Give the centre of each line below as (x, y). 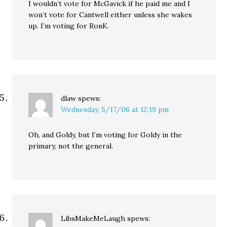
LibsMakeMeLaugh (93, 218)
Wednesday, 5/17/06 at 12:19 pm (115, 109)
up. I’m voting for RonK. (69, 26)
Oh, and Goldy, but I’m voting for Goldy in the (105, 135)
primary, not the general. (71, 146)
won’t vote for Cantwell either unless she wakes (110, 15)
